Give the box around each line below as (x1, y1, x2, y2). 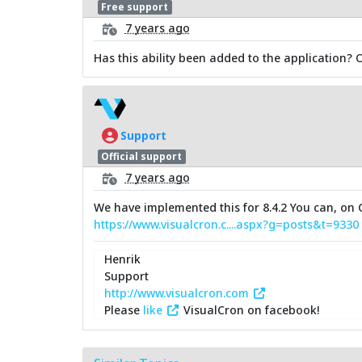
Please (104, 302, 143, 318)
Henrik (104, 251, 141, 267)
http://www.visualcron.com (104, 285, 252, 301)
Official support (101, 149, 183, 163)
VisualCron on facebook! (179, 302, 319, 318)
